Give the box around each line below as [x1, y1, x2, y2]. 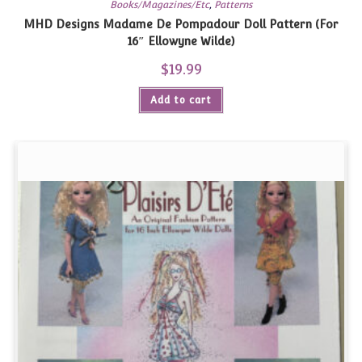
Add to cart [150, 94, 212, 106]
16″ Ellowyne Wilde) [128, 34, 234, 48]
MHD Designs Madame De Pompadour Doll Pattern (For [23, 17, 339, 31]
